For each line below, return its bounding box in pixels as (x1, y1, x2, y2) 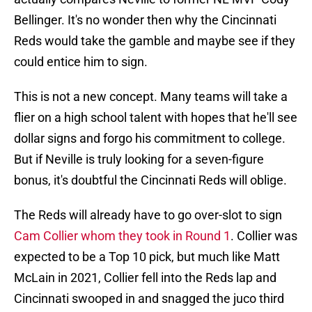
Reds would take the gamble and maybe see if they (14, 33, 295, 49)
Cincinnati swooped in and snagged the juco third (14, 291, 284, 306)
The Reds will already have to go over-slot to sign (14, 208, 282, 223)
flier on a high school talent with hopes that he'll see (14, 110, 297, 125)
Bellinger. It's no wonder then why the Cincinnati (14, 13, 276, 28)
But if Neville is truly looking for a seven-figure (14, 152, 264, 167)
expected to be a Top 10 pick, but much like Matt (14, 249, 280, 265)
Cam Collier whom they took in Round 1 (14, 228, 231, 244)
